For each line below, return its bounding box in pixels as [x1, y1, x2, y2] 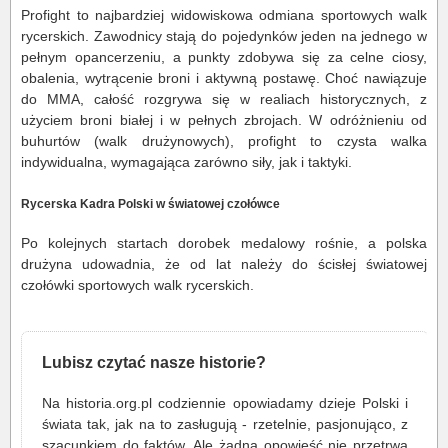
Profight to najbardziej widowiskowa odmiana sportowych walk [21, 7, 427, 24]
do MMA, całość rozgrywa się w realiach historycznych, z [21, 91, 427, 108]
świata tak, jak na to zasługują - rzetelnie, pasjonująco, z [42, 415, 408, 432]
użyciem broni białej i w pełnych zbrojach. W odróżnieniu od [21, 112, 427, 129]
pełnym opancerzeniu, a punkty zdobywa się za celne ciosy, [21, 49, 427, 66]
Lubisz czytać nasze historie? [42, 352, 266, 371]
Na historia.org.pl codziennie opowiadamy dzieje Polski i [42, 394, 408, 411]
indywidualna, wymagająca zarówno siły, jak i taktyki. [21, 154, 352, 171]
